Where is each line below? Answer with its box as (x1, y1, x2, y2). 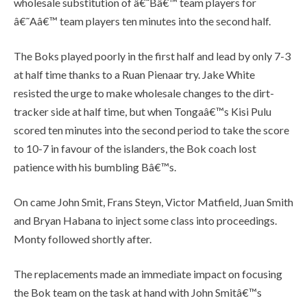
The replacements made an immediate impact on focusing (14, 267, 282, 280)
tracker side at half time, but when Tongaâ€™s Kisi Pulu (14, 104, 271, 118)
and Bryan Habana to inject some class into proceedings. (14, 213, 277, 227)
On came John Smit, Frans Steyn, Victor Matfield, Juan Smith (14, 195, 293, 208)
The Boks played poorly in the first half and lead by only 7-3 (14, 49, 291, 62)
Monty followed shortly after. (14, 232, 151, 245)
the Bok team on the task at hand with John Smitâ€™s (14, 285, 262, 299)
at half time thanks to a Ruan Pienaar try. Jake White (14, 67, 255, 81)
